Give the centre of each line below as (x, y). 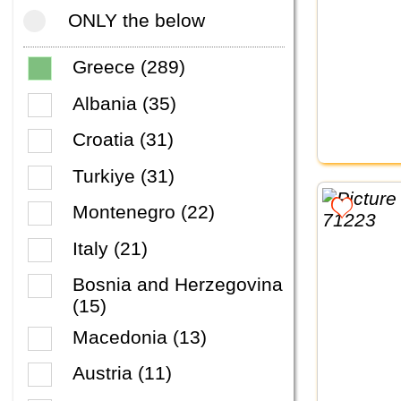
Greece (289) (129, 67)
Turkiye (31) (124, 175)
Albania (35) (124, 103)
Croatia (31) (123, 140)
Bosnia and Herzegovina (178, 285)
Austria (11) (122, 373)
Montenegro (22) (144, 212)
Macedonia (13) (140, 337)
